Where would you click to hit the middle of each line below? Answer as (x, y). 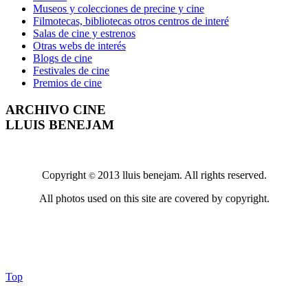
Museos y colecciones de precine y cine (119, 9)
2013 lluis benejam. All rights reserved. (182, 175)
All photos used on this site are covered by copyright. (154, 198)
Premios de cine (67, 83)
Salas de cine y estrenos (84, 34)
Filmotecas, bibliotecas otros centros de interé (131, 21)
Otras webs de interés (79, 46)
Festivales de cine (71, 71)
